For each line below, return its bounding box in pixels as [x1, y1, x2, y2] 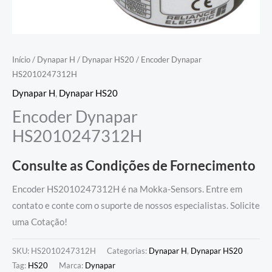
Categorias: [107, 245, 149, 256]
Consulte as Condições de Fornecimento [12, 157, 256, 174]
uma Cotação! [12, 216, 67, 227]
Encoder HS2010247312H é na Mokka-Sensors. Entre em [12, 183, 242, 194]
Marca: [59, 260, 85, 270]
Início [12, 54, 30, 64]
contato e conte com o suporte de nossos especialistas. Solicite [12, 200, 260, 211]
